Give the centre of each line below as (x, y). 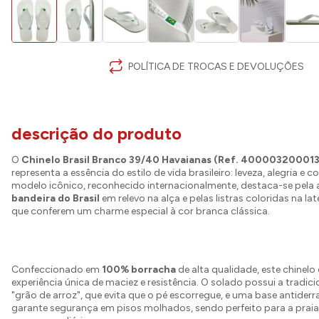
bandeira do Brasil (56, 198)
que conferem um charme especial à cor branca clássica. (141, 211)
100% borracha (139, 270)
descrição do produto (96, 134)
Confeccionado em (57, 270)
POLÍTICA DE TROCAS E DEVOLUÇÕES (216, 66)
